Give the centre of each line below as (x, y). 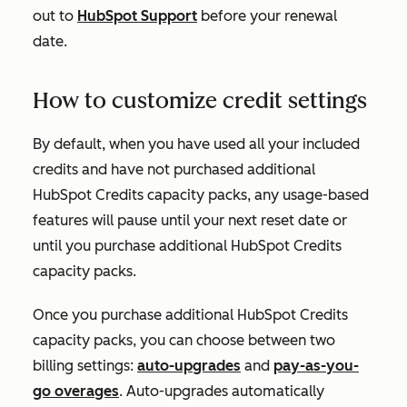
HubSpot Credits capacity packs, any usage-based (201, 195)
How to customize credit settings (200, 100)
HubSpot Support (137, 16)
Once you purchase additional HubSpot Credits (190, 315)
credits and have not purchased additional (174, 169)
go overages (76, 391)
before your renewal (267, 16)
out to (55, 16)
